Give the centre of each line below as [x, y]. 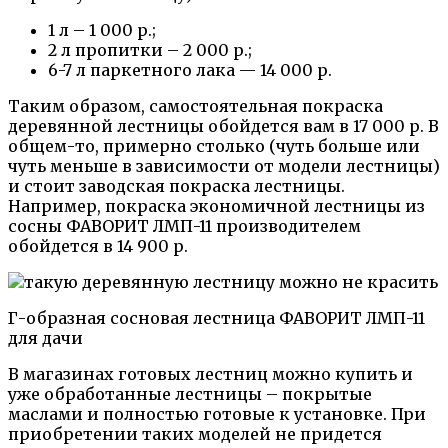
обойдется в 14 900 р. [98, 246]
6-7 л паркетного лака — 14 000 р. [190, 70]
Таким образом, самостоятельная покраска [195, 106]
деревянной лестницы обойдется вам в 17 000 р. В [223, 126]
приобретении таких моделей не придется [195, 434]
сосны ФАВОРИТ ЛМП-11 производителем [184, 226]
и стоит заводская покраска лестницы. [176, 186]
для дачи [45, 338]
